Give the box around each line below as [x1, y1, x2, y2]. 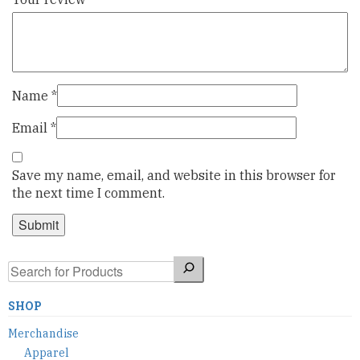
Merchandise [8, 325, 79, 341]
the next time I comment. [12, 185, 165, 202]
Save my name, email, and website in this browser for [12, 167, 336, 184]
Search [7, 256, 49, 273]
